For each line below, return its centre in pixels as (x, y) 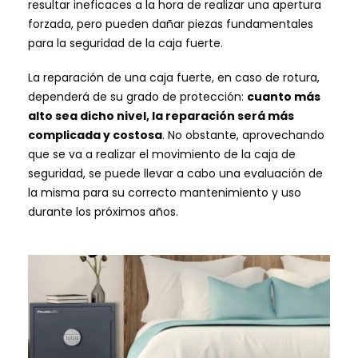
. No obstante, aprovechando (243, 135)
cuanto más (284, 96)
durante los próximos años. (103, 211)
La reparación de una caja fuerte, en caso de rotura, (174, 77)
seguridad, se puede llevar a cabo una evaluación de (175, 173)
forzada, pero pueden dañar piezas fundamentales (171, 24)
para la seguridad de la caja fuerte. (125, 44)
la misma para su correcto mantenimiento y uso (165, 192)
